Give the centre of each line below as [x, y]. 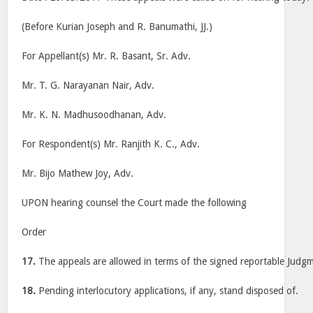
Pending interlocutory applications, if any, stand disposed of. [167, 291]
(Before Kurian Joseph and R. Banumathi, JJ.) [117, 27]
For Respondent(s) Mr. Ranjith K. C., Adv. [111, 144]
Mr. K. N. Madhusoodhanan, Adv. [94, 115]
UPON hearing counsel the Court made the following [134, 203]
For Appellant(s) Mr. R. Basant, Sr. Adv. [107, 56]
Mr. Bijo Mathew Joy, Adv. [78, 173]
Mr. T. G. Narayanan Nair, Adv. [88, 85]
